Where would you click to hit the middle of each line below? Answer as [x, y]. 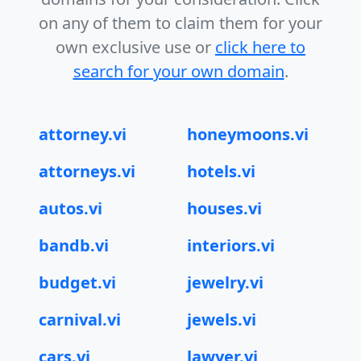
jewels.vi [222, 320]
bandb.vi [74, 245]
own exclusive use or [135, 47]
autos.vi [71, 208]
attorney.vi [83, 134]
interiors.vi [231, 245]
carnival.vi [80, 320]
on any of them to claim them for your [180, 23]
